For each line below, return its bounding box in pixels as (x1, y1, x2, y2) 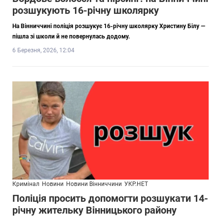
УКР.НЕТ (124, 180, 148, 187)
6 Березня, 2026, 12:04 (12, 46, 74, 54)
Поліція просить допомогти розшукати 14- (12, 192, 208, 204)
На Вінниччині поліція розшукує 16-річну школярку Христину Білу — (12, 22, 205, 30)
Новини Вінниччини (66, 180, 122, 187)
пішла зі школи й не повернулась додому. (12, 33, 130, 40)
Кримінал (12, 180, 39, 187)
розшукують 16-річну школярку (12, 4, 159, 16)
